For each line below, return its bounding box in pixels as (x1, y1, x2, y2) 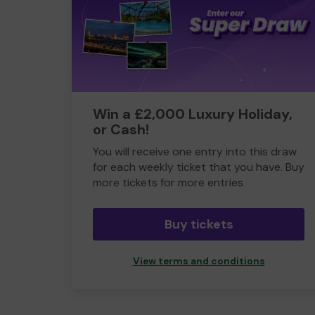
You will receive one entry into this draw (93, 144, 297, 159)
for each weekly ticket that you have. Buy (93, 160, 304, 174)
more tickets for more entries (93, 175, 243, 190)
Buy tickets (164, 216, 233, 233)
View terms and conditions (132, 255, 265, 267)
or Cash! (93, 120, 149, 139)
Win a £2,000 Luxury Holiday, (93, 105, 292, 123)
